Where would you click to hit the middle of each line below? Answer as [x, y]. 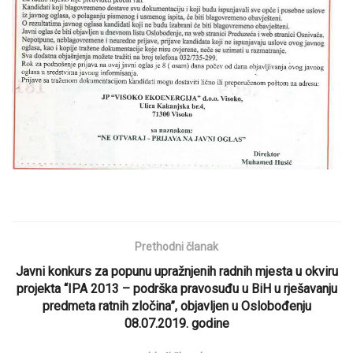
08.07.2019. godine [176, 324]
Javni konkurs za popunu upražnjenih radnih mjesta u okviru [176, 272]
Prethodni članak [176, 247]
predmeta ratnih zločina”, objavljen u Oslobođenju [176, 307]
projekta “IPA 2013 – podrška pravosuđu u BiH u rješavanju [176, 289]
